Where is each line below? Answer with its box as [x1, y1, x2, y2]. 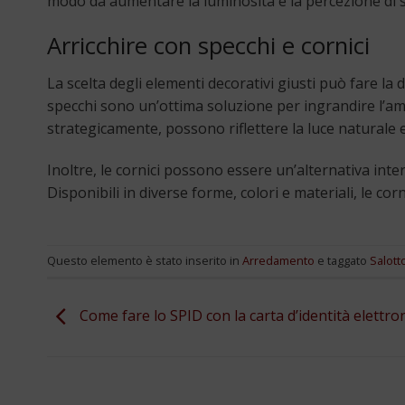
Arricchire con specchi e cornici [47, 30, 370, 62]
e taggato [315, 252, 370, 269]
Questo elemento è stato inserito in [47, 252, 242, 269]
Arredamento [242, 252, 315, 269]
